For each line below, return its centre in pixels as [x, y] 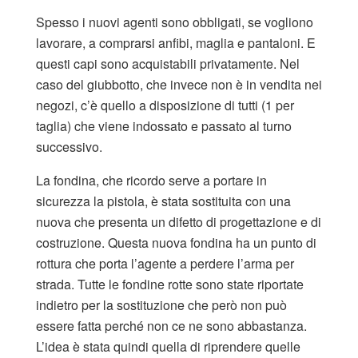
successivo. [69, 146]
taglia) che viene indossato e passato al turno [164, 125]
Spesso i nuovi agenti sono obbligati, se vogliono [175, 22]
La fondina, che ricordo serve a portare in [151, 180]
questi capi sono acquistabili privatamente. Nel [168, 63]
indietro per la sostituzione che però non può [161, 304]
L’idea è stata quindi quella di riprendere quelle [168, 346]
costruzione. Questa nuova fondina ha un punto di [176, 242]
